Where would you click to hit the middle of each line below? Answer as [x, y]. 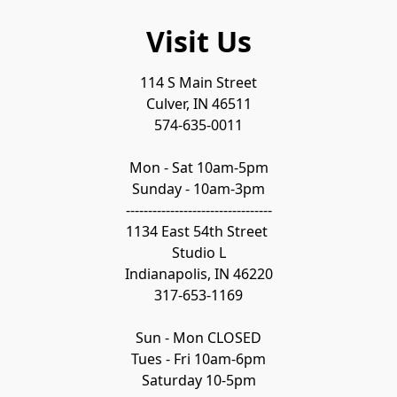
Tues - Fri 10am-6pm [198, 359]
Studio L [198, 253]
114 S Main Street [198, 83]
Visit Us [198, 41]
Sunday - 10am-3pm [198, 189]
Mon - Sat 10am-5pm [198, 168]
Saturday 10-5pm [198, 381]
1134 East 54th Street [198, 232]
